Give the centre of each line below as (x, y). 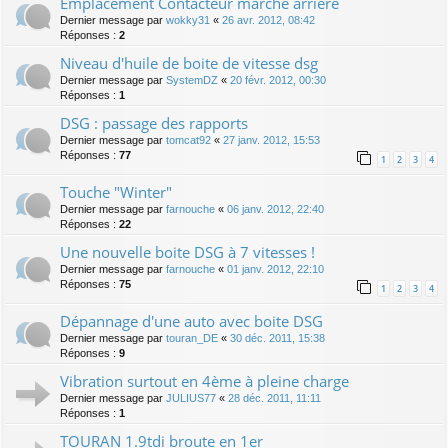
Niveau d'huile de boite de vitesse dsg (189, 62)
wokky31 (188, 19)
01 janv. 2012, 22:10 (275, 268)
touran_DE (192, 338)
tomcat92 (188, 139)
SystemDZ (192, 79)
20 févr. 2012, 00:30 (278, 79)
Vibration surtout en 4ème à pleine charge (204, 381)
